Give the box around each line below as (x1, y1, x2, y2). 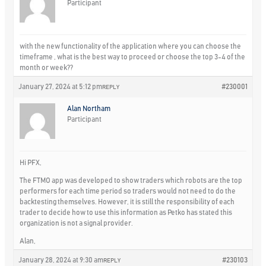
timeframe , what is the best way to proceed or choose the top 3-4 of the (20, 53, 246, 61)
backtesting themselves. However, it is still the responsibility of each (20, 198, 235, 205)
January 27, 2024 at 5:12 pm (18, 83, 103, 90)
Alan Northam (67, 104, 111, 112)
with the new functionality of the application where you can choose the (20, 42, 242, 50)
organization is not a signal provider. (20, 219, 134, 227)
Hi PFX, (20, 159, 42, 166)
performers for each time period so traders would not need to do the (20, 187, 236, 195)
